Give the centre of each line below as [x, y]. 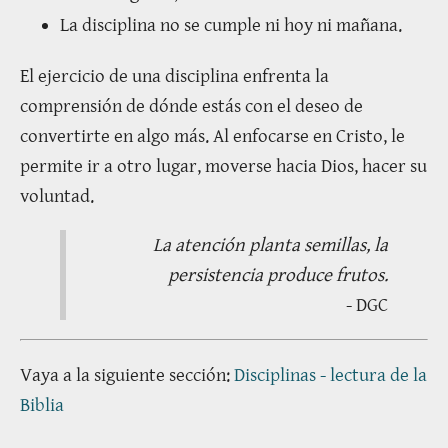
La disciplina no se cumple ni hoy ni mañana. [231, 25]
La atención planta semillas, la [270, 244]
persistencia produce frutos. [278, 274]
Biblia [42, 405]
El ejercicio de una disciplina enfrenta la [174, 75]
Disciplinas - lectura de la [330, 375]
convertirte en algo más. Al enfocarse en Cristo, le [212, 135]
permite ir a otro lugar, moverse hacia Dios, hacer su [223, 165]
